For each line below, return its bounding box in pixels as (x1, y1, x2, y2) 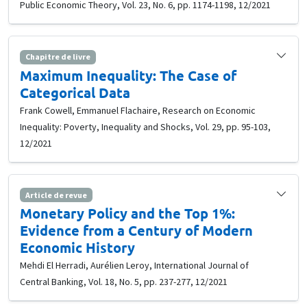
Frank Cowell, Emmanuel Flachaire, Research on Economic (20, 103, 256, 116)
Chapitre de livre (25, 51, 90, 62)
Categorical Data (20, 83, 130, 101)
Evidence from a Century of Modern (20, 221, 253, 239)
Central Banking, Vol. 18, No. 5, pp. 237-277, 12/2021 (20, 275, 228, 288)
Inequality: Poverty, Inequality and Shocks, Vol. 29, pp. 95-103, (20, 120, 271, 133)
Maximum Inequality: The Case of (20, 66, 236, 84)
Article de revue (25, 189, 87, 200)
